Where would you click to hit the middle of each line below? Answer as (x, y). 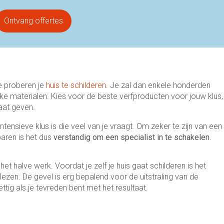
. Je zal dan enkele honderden (158, 85)
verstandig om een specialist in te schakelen (131, 137)
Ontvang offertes (33, 21)
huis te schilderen (76, 85)
